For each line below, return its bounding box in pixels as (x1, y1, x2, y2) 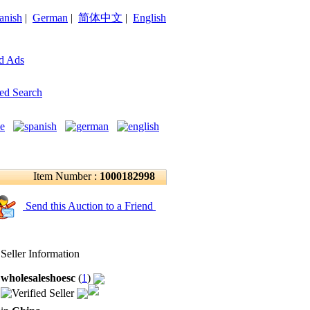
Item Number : (33, 170, 100, 182)
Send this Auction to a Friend (23, 199, 156, 212)
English (133, 12, 166, 24)
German (33, 12, 68, 24)
